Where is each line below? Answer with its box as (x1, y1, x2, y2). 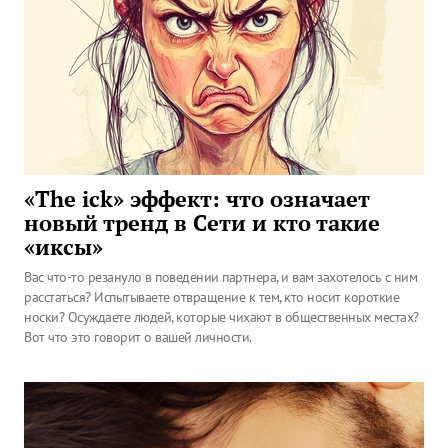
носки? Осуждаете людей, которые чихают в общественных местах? (24, 308, 419, 326)
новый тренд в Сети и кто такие (24, 209, 380, 237)
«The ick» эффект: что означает (24, 185, 370, 213)
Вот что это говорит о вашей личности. (24, 328, 252, 346)
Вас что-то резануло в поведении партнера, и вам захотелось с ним (24, 268, 417, 286)
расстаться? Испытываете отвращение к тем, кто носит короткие (24, 288, 399, 306)
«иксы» (24, 233, 103, 261)
